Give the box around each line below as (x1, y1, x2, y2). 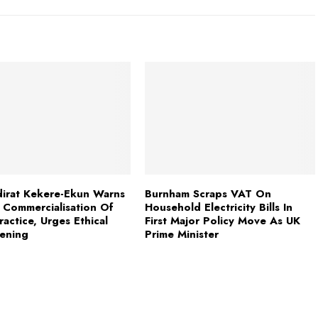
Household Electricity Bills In (144, 199, 292, 216)
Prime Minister (144, 226, 219, 243)
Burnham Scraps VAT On (144, 186, 271, 202)
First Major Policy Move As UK (144, 213, 300, 229)
